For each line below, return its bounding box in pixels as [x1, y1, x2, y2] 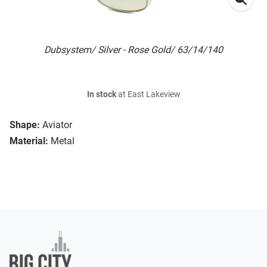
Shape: [10, 119, 40, 131]
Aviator [42, 119, 72, 131]
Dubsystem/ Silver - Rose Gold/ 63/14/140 [44, 44, 223, 56]
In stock [86, 89, 116, 100]
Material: [10, 135, 48, 147]
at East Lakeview [116, 89, 181, 100]
